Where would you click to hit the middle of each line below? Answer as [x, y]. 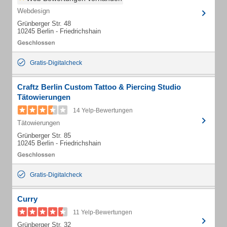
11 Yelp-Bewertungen [103, 212]
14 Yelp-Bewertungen [103, 110]
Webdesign [33, 11]
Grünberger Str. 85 [44, 136]
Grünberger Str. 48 [44, 24]
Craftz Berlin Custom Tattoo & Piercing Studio [99, 87]
